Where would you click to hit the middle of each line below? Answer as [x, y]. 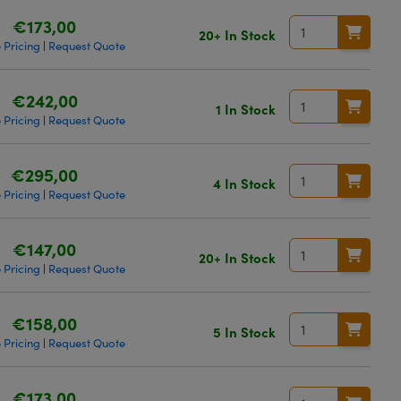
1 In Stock [245, 108]
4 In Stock [244, 183]
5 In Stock [244, 331]
